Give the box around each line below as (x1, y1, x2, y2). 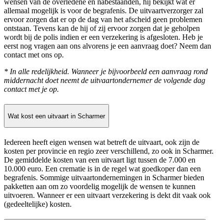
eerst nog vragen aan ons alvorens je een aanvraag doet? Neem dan (4, 42, 211, 51)
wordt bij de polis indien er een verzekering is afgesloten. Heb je (4, 33, 203, 42)
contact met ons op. (4, 51, 64, 59)
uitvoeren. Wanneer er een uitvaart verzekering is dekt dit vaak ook (4, 191, 211, 200)
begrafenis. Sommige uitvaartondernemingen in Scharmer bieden (4, 173, 204, 182)
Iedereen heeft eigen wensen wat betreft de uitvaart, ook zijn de (4, 138, 199, 147)
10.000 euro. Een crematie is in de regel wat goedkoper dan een (4, 165, 201, 173)
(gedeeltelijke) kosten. (4, 200, 72, 209)
